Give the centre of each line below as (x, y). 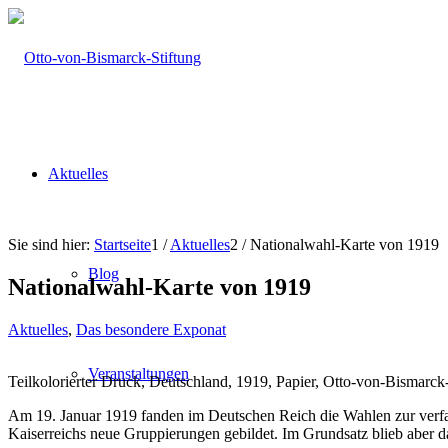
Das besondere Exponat (151, 329)
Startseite (122, 244)
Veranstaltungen (138, 373)
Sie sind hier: (49, 244)
